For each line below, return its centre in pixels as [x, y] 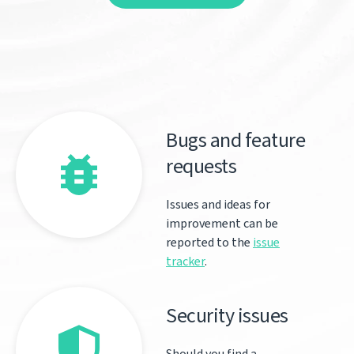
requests [201, 166]
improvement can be [222, 223]
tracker [185, 261]
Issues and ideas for [218, 204]
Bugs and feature [235, 140]
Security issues [227, 315]
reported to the [209, 242]
